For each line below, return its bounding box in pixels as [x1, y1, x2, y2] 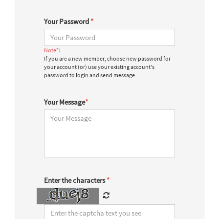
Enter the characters [44, 175, 107, 185]
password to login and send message [44, 71, 135, 79]
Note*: [44, 46, 60, 54]
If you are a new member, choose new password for [44, 55, 171, 63]
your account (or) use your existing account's [44, 63, 154, 71]
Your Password [44, 17, 90, 26]
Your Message [44, 97, 85, 107]
